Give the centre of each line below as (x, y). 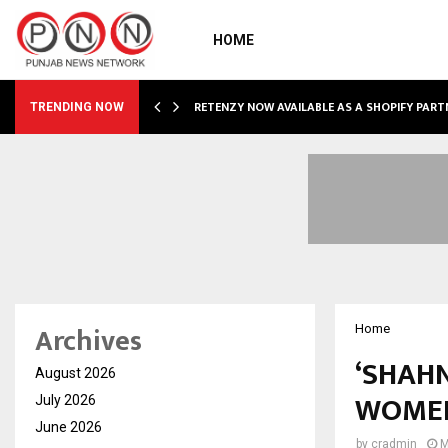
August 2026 (75, 373)
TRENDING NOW (77, 107)
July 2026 (65, 400)
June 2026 (68, 427)
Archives (88, 341)
